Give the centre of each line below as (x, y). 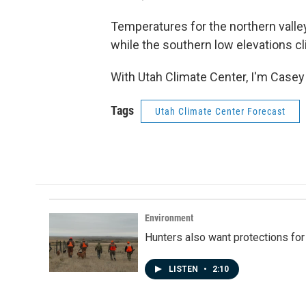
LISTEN (184, 269)
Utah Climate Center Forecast (220, 111)
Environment (169, 218)
